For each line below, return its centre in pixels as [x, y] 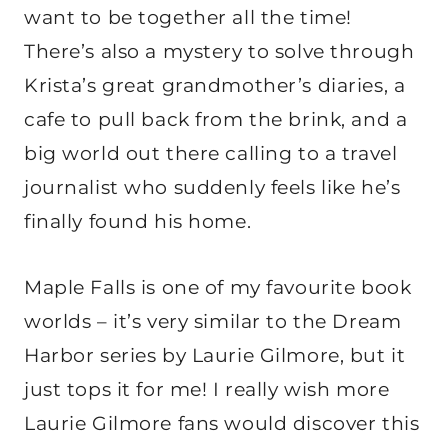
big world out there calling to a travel [211, 153]
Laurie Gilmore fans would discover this [222, 423]
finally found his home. [138, 221]
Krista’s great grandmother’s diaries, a [215, 85]
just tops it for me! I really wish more [207, 389]
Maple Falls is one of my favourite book [218, 287]
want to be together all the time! [188, 17]
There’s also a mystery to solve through [219, 51]
